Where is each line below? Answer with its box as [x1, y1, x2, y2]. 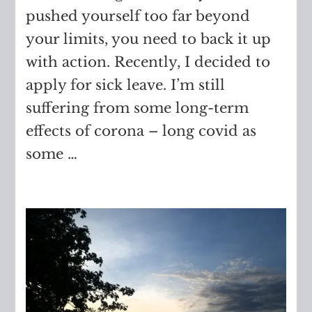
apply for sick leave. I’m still [26, 76, 226, 93]
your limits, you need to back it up [26, 30, 272, 47]
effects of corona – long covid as [26, 122, 257, 139]
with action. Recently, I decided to [26, 53, 271, 70]
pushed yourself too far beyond [26, 7, 251, 24]
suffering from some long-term [26, 99, 249, 116]
